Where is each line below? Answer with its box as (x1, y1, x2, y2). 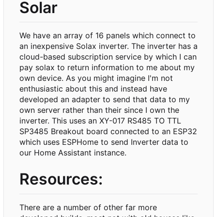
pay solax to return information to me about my (19, 62, 195, 73)
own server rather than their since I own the (19, 105, 179, 115)
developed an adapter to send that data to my (19, 94, 190, 105)
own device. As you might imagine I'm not (19, 73, 173, 83)
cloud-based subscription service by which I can (19, 52, 197, 62)
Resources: (19, 170, 103, 189)
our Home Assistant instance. (19, 148, 126, 158)
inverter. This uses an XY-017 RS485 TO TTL (19, 116, 181, 126)
